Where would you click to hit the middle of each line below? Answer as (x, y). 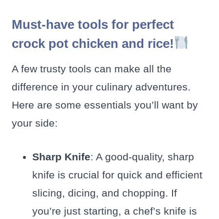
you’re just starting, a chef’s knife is (115, 211)
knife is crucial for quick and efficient (117, 175)
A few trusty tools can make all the (92, 68)
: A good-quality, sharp (142, 156)
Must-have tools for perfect (93, 24)
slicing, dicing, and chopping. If (105, 193)
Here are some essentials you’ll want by (105, 105)
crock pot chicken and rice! (93, 43)
